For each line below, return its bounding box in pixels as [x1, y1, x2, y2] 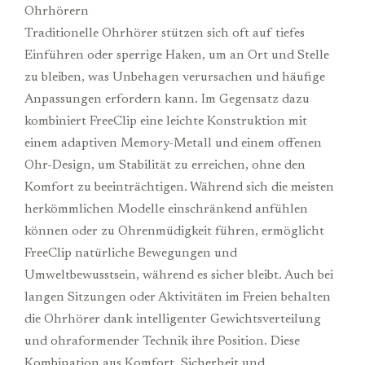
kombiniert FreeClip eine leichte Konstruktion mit [24, 114, 307, 128]
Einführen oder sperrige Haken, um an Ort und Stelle [24, 48, 329, 62]
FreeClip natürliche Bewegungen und [24, 246, 237, 260]
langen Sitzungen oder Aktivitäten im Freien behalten [24, 290, 331, 304]
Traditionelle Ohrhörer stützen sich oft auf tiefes [24, 26, 305, 40]
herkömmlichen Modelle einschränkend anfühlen [24, 202, 308, 216]
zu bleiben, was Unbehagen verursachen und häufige [24, 70, 325, 84]
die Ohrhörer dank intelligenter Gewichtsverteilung [24, 312, 321, 326]
